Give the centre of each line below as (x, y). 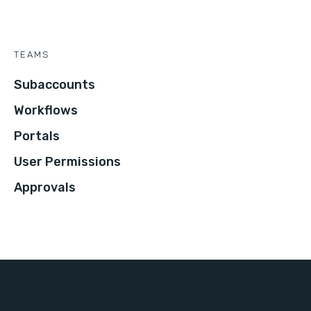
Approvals (45, 188)
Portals (37, 136)
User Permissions (67, 162)
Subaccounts (54, 85)
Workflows (46, 111)
